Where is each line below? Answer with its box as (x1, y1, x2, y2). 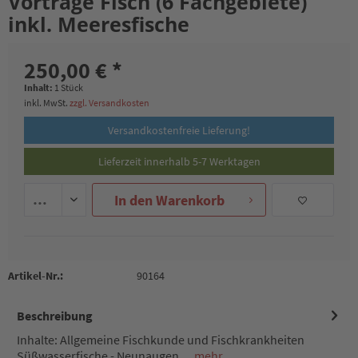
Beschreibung (17, 308, 93, 324)
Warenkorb (155, 191, 225, 210)
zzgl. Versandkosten (70, 97, 149, 109)
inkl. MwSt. (24, 97, 70, 109)
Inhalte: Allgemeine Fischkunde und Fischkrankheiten (17, 332, 304, 348)
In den (113, 191, 153, 210)
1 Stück (54, 82, 83, 94)
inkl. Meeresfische (8, 10, 189, 38)
